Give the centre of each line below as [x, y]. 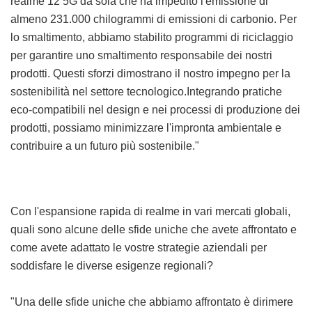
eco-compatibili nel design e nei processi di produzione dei [155, 110]
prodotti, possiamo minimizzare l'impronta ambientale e [146, 128]
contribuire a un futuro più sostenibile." [105, 146]
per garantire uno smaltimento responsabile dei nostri [141, 56]
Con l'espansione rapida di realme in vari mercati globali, [150, 212]
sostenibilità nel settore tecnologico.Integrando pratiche [146, 92]
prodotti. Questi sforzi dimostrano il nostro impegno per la [150, 74]
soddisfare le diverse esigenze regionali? [112, 266]
